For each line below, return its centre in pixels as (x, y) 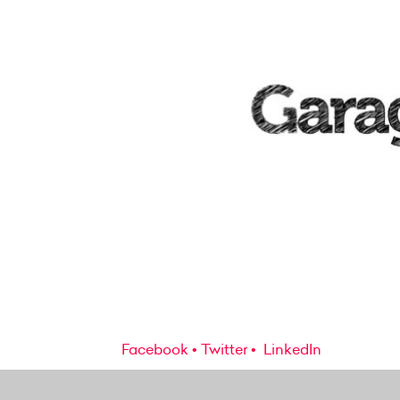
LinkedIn (291, 349)
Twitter (224, 349)
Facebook (155, 349)
